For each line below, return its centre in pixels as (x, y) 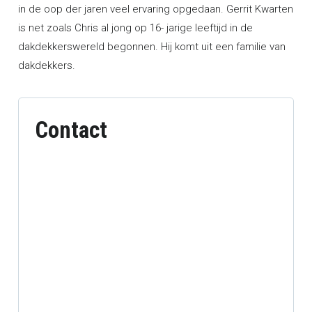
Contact (71, 130)
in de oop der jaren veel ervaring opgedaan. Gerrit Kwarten (156, 9)
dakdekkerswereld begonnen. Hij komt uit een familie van (152, 47)
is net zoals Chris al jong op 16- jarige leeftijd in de (135, 28)
